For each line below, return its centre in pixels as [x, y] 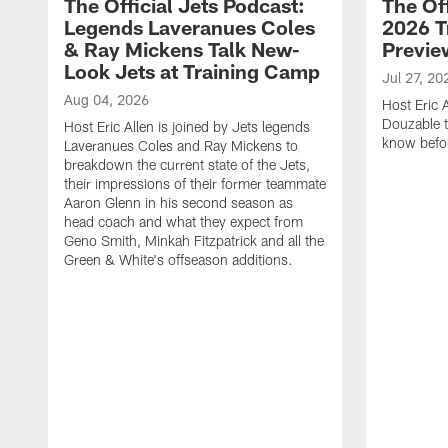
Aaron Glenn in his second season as [178, 202]
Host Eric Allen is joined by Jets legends [187, 126]
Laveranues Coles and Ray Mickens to [181, 145]
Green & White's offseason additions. [178, 259]
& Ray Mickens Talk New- [182, 48]
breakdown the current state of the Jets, [187, 164]
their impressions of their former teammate [195, 183]
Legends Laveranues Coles [189, 26]
